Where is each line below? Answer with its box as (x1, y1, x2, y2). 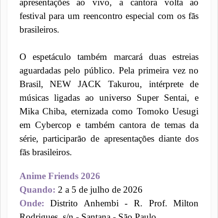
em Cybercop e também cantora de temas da (19, 119, 199, 130)
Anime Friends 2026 (19, 170, 100, 181)
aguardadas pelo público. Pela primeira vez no (19, 65, 199, 75)
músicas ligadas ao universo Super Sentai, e (19, 92, 199, 103)
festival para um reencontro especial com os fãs (19, 10, 199, 21)
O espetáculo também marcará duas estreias (19, 51, 199, 62)
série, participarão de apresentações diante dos (19, 133, 199, 144)
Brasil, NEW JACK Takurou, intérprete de (19, 78, 199, 89)
